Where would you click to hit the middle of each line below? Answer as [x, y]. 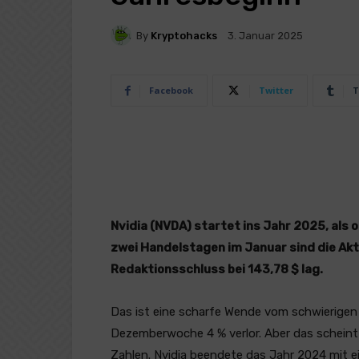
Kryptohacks [184, 35]
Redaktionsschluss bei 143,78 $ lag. [217, 269]
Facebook [171, 90]
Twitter [276, 90]
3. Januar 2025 [265, 36]
